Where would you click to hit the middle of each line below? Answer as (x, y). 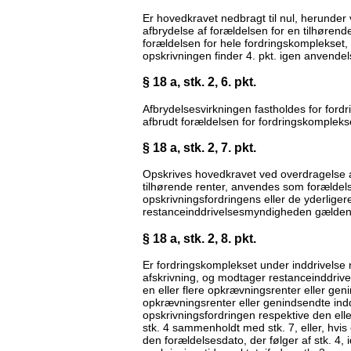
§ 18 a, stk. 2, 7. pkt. (199, 147)
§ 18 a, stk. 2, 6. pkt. (199, 82)
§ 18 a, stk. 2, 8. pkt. (199, 238)
